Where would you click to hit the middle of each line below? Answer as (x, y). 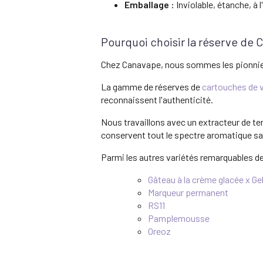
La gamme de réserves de (151, 86)
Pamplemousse (179, 218)
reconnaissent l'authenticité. (157, 99)
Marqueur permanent (188, 192)
